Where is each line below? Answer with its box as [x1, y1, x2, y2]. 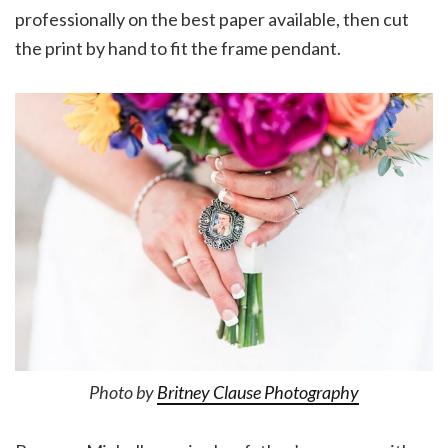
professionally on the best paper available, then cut [15, 7, 409, 30]
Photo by [89, 381, 157, 404]
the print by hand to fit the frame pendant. [15, 36, 341, 59]
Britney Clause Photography [157, 381, 359, 404]
